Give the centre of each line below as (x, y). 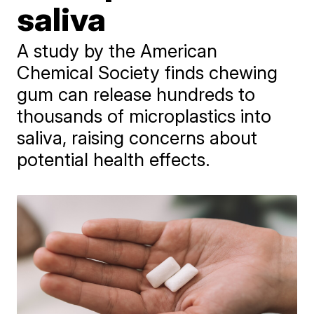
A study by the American (117, 51)
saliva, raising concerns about (137, 138)
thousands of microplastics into (144, 116)
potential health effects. (114, 159)
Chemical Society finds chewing (148, 73)
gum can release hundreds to (136, 94)
